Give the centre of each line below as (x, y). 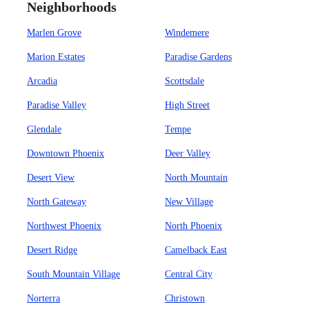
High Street (187, 105)
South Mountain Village (73, 274)
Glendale (44, 129)
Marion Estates (56, 57)
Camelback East (196, 250)
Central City (189, 274)
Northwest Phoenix (64, 226)
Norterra (43, 298)
